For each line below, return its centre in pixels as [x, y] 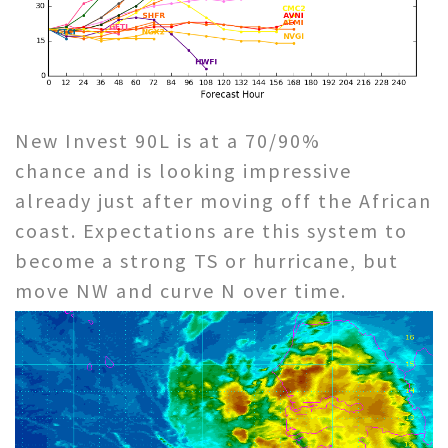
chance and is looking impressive [183, 170]
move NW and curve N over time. [181, 290]
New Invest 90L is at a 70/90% [168, 140]
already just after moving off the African [223, 200]
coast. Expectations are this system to [211, 230]
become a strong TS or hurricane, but [207, 260]
